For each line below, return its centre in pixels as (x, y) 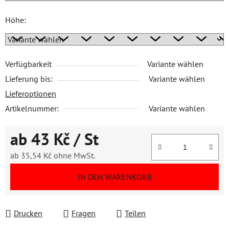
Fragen (84, 213)
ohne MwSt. (73, 155)
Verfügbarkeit (28, 64)
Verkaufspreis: (34, 171)
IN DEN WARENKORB (114, 177)
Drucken (28, 213)
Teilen (135, 213)
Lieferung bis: (29, 79)
